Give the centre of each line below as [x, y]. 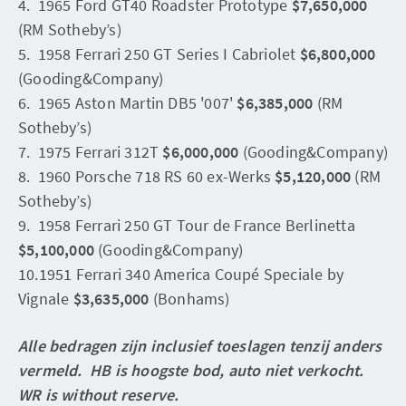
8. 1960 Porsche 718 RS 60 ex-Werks [147, 176]
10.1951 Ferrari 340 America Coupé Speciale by [181, 274]
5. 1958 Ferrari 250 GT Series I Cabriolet [159, 53]
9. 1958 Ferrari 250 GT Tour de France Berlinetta [187, 225]
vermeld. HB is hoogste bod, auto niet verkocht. [191, 370]
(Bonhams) [189, 298]
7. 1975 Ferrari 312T [91, 151]
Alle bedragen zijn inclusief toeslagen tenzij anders [200, 345]
